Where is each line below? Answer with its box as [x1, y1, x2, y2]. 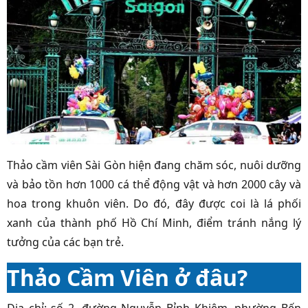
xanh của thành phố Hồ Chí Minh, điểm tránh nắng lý [7, 214, 301, 230]
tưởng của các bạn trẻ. [7, 234, 124, 250]
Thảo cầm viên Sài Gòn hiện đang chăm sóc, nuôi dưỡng [7, 157, 301, 173]
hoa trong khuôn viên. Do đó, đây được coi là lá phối [7, 195, 301, 211]
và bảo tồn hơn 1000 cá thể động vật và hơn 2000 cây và [7, 176, 301, 192]
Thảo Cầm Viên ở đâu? [7, 262, 247, 292]
